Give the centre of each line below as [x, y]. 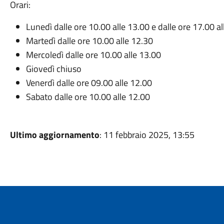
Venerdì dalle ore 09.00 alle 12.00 [90, 83]
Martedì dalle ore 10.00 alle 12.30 [89, 41]
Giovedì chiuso [53, 69]
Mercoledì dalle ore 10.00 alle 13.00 [93, 55]
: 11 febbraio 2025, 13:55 [147, 135]
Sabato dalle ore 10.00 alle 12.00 [88, 97]
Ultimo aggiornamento [54, 135]
